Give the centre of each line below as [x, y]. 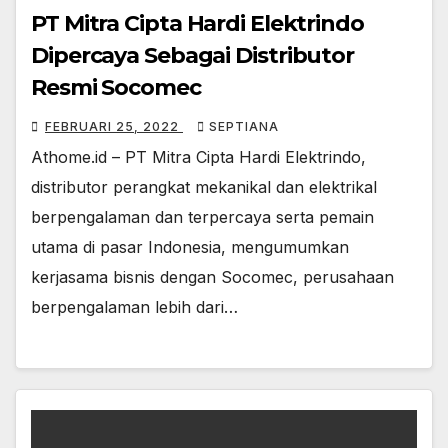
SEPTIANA [244, 126]
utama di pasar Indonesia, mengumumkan [190, 246]
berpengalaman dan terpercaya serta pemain [202, 216]
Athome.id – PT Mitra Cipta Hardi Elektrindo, [198, 156]
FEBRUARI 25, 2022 [114, 126]
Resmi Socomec [116, 87]
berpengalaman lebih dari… [134, 306]
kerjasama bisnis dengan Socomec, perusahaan [212, 276]
